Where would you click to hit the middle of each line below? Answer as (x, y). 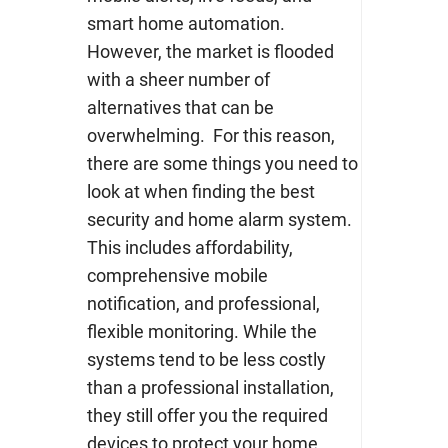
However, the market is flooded (210, 51)
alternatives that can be (180, 107)
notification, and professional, (203, 303)
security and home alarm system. (219, 219)
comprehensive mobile (177, 275)
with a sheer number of (178, 79)
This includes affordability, (189, 247)
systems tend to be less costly (206, 359)
